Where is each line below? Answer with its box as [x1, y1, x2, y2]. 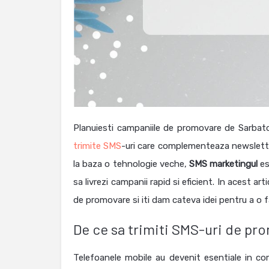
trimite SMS [73, 141, 122, 152]
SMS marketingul [189, 159, 258, 170]
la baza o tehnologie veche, [73, 159, 189, 170]
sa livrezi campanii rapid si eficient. [73, 177, 217, 188]
